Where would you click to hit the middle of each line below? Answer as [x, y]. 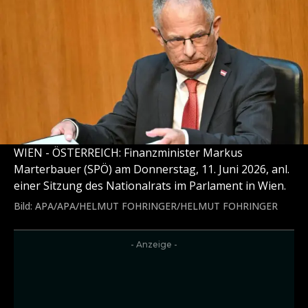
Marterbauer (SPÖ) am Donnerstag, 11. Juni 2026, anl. [152, 169]
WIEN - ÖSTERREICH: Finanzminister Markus [128, 153]
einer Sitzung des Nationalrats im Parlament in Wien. [150, 186]
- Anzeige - [154, 245]
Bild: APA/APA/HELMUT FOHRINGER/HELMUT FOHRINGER [146, 206]
